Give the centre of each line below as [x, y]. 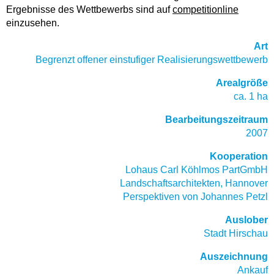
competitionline [206, 9]
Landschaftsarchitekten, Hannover [194, 183]
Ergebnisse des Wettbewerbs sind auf [89, 9]
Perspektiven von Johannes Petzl [195, 197]
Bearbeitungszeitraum [217, 120]
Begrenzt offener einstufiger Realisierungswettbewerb [152, 60]
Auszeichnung [234, 257]
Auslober [246, 220]
